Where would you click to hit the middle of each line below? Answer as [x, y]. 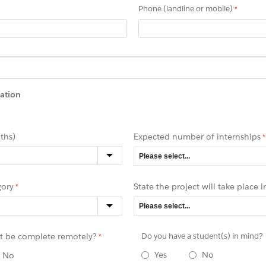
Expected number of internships [197, 136]
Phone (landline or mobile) [186, 9]
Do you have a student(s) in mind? [202, 236]
